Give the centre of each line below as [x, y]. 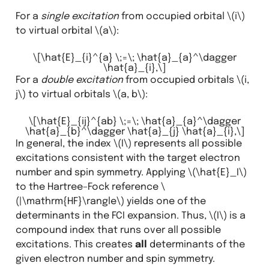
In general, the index [64, 144]
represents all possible [186, 144]
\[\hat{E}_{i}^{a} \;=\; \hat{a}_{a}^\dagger [134, 58]
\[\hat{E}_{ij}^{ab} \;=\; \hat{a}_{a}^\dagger [134, 121]
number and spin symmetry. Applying [101, 172]
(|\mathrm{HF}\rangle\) [70, 201]
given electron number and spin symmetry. [115, 259]
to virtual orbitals [69, 94]
